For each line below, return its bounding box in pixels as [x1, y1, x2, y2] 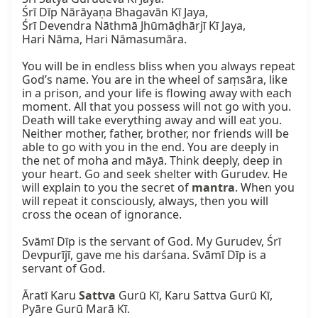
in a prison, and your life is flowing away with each [22, 85, 292, 102]
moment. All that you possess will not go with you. [22, 99, 291, 115]
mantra [192, 180, 235, 196]
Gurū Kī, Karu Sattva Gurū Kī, [116, 287, 273, 304]
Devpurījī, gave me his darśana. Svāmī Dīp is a [22, 247, 266, 263]
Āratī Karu [22, 287, 79, 304]
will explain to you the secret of [22, 180, 192, 196]
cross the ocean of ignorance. [22, 207, 182, 223]
